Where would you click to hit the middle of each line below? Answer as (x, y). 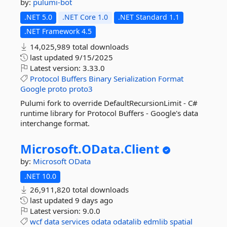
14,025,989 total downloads (78, 47)
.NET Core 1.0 (85, 17)
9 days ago (94, 200)
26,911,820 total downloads (78, 190)
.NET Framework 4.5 (58, 31)
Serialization (135, 79)
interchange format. (55, 123)
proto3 (81, 89)
